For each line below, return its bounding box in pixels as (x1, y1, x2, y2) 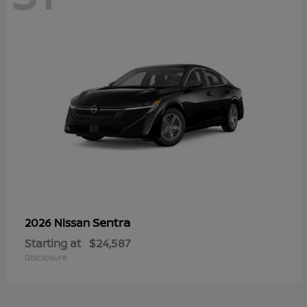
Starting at (25, 235, 81, 251)
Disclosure (25, 251, 67, 263)
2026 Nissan (25, 214, 93, 230)
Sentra (93, 214, 130, 230)
